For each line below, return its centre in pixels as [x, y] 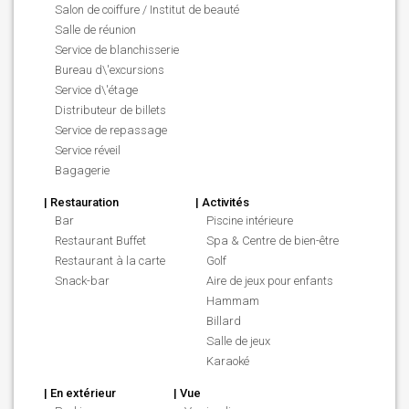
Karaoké [228, 361]
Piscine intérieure [250, 220]
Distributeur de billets [110, 110]
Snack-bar [82, 281]
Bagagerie [82, 170]
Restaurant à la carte [110, 261]
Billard [224, 321]
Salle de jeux [238, 341]
